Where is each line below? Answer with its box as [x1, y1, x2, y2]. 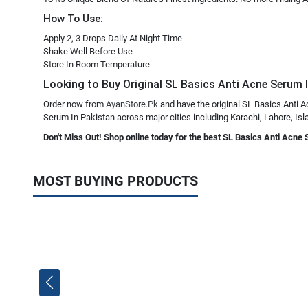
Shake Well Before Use [43, 46, 133, 56]
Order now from [43, 99, 106, 109]
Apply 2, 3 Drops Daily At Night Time [43, 33, 182, 43]
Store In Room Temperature [43, 59, 150, 69]
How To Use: [43, 12, 103, 25]
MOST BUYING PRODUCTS [33, 173, 198, 189]
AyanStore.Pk [106, 99, 158, 109]
